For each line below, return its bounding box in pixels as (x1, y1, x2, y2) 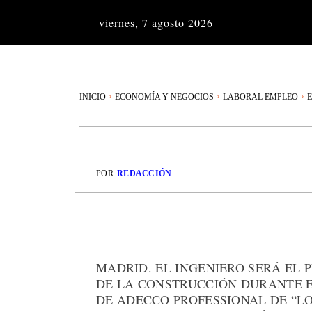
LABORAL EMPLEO (223, 91, 298, 102)
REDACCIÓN (116, 169, 172, 179)
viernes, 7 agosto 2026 (99, 15, 213, 30)
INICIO (79, 91, 106, 102)
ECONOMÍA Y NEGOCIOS (115, 91, 214, 102)
